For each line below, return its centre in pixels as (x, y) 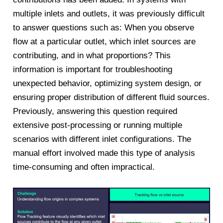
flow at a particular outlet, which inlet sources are (105, 41)
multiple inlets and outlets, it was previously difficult (109, 13)
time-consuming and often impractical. (84, 167)
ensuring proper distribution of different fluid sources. (111, 97)
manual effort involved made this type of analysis (104, 153)
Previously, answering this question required (95, 111)
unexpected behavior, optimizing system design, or (108, 83)
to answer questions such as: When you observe (104, 27)
